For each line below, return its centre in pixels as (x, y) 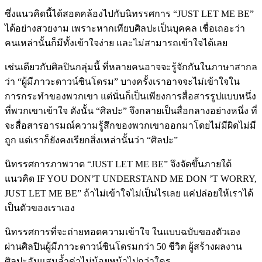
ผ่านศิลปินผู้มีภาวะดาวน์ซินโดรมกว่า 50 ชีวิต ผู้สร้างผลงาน (123, 246)
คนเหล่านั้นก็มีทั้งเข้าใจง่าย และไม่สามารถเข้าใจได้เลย (116, 43)
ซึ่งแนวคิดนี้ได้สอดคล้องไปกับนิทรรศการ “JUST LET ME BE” (129, 13)
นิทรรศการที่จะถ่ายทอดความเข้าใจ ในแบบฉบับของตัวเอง (123, 232)
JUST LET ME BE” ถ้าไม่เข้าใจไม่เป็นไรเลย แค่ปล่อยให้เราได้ (129, 193)
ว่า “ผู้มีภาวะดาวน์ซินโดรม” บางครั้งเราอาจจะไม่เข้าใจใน (122, 81)
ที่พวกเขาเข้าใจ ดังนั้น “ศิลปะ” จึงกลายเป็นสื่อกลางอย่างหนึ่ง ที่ (131, 111)
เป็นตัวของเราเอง (40, 208)
